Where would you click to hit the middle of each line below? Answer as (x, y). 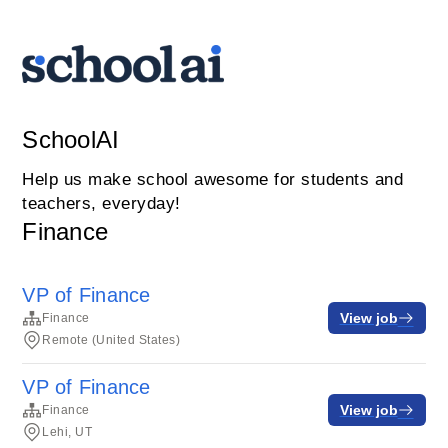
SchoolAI (71, 139)
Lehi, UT (67, 432)
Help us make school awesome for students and (213, 179)
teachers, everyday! (101, 203)
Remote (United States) (111, 340)
